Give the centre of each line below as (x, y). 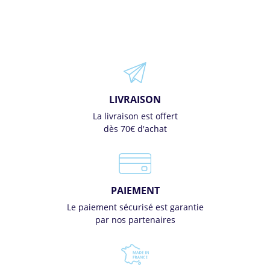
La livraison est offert (135, 116)
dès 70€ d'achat (135, 129)
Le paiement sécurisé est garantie (135, 207)
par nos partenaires (135, 220)
